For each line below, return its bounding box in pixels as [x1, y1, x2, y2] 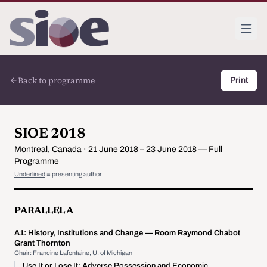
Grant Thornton [14, 239, 70, 247]
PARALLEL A [14, 206, 73, 216]
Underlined [14, 170, 45, 178]
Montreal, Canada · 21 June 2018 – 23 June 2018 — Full [14, 145, 222, 154]
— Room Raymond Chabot [145, 229, 240, 237]
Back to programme [18, 74, 95, 86]
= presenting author [45, 170, 102, 178]
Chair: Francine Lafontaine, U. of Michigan [14, 249, 132, 256]
